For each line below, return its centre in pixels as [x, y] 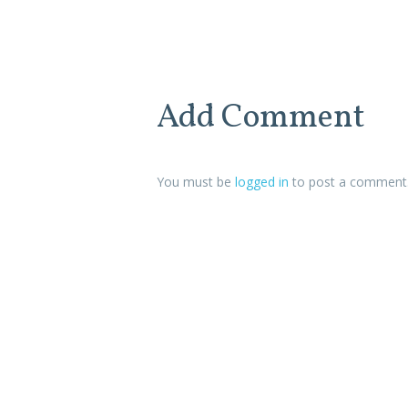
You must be [196, 182]
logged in [262, 182]
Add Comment [261, 119]
